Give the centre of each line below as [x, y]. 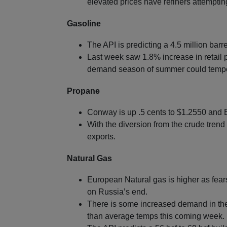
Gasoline [84, 24]
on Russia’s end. [117, 192]
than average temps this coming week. [156, 216]
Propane [83, 91]
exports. [101, 137]
